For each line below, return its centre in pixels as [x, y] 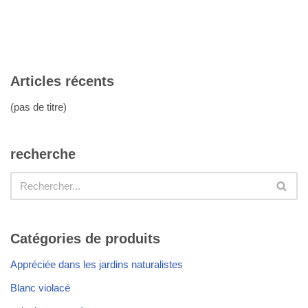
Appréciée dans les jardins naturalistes [97, 265]
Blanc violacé [40, 288]
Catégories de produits [85, 239]
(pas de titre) [38, 107]
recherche [43, 154]
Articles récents [62, 81]
